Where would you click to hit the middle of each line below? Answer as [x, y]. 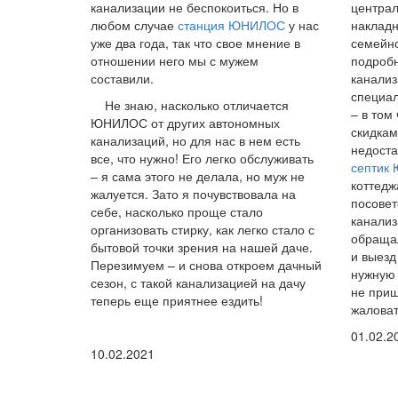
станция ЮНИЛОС [231, 24]
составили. [122, 78]
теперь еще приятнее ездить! [177, 300]
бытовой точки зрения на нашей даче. [202, 247]
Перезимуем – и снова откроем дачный [206, 264]
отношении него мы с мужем [175, 60]
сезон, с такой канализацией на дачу [198, 282]
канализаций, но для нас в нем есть [195, 140]
